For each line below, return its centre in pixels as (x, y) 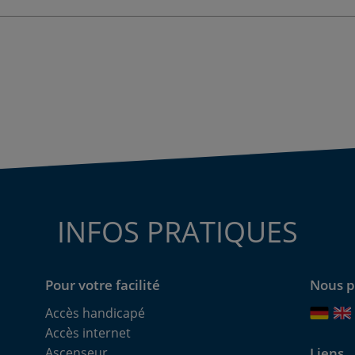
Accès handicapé (95, 313)
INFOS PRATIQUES (177, 231)
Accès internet (88, 332)
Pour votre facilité (103, 284)
